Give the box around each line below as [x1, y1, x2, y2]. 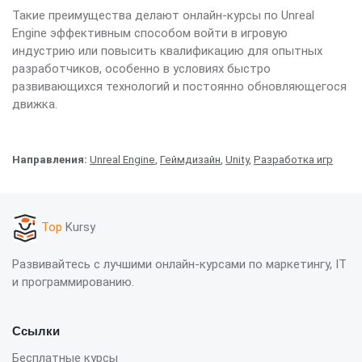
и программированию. [12, 274, 134, 289]
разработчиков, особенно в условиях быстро [12, 61, 271, 77]
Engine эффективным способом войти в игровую [12, 26, 288, 41]
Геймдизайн [160, 154, 221, 166]
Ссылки [12, 324, 60, 339]
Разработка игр [254, 154, 333, 166]
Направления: [12, 154, 87, 166]
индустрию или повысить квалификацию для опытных [12, 44, 322, 59]
